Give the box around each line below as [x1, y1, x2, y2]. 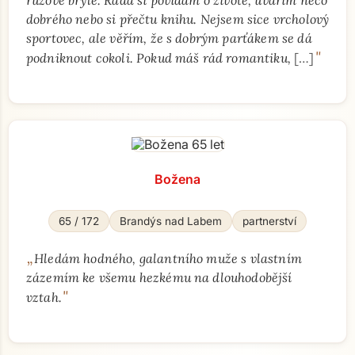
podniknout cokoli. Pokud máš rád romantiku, [26, 50, 295, 66]
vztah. [26, 289, 62, 305]
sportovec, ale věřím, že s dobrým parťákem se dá [26, 30, 312, 46]
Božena [155, 171, 200, 187]
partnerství [242, 215, 296, 227]
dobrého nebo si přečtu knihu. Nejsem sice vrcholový [26, 11, 330, 27]
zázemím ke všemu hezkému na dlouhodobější [26, 269, 292, 285]
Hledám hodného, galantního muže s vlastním [34, 250, 302, 266]
